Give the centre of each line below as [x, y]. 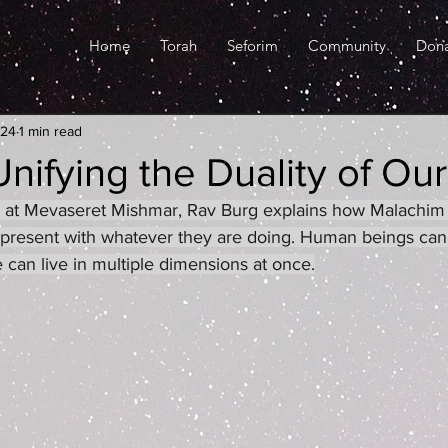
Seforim [252, 45]
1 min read [50, 130]
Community [347, 45]
